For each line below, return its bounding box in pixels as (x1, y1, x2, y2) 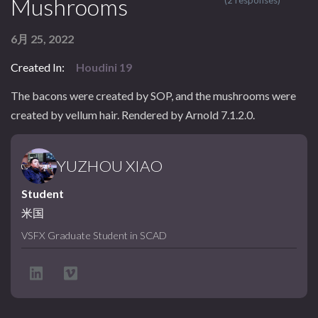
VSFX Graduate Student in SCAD (21, 229, 167, 241)
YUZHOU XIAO (57, 155, 163, 175)
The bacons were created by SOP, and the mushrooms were (11, 89, 296, 103)
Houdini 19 (76, 60, 132, 75)
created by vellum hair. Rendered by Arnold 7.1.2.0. (11, 108, 255, 122)
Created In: (11, 60, 65, 75)
